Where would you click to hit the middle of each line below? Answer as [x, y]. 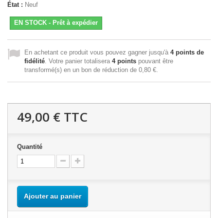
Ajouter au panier [53, 196]
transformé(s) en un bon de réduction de [82, 70]
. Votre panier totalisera [78, 61]
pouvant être [155, 61]
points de [189, 52]
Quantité [30, 146]
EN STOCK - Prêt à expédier [56, 22]
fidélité [35, 61]
